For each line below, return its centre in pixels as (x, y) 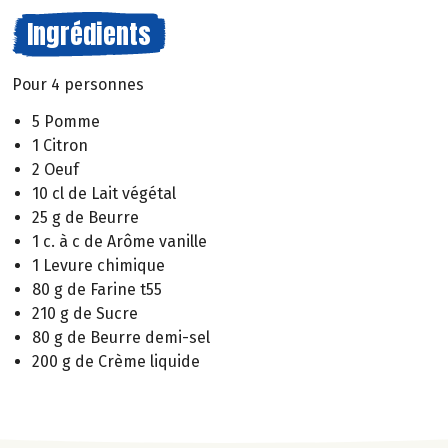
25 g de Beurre (85, 217)
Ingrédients (89, 34)
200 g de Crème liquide (116, 361)
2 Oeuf (55, 169)
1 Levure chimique (98, 265)
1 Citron (60, 145)
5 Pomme (66, 121)
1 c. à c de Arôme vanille (119, 241)
